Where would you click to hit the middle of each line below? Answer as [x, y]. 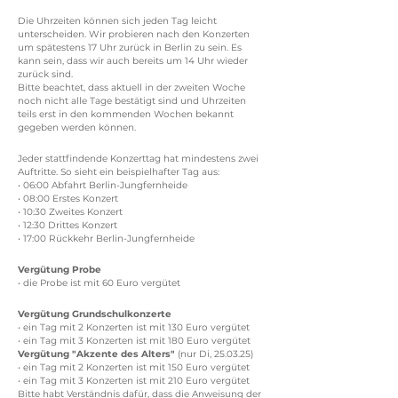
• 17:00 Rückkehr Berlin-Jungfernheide [106, 239]
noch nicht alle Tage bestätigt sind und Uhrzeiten [132, 101]
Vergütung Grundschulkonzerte [95, 314]
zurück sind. [45, 74]
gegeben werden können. [77, 127]
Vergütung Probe [60, 270]
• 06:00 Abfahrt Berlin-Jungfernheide [103, 185]
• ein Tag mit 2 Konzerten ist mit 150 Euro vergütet [134, 367]
